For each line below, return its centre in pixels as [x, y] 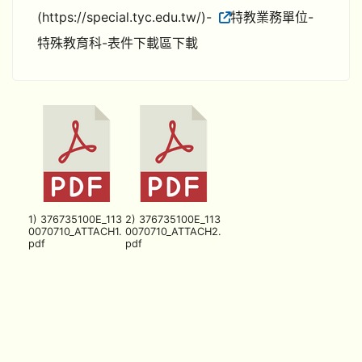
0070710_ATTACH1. [75, 232]
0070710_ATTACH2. [173, 232]
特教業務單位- [271, 17]
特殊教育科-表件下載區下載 [118, 43]
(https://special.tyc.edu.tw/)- [126, 17]
